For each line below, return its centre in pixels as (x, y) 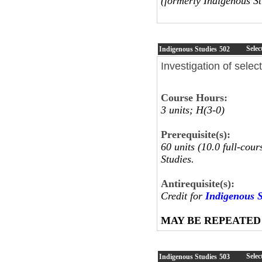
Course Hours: (194, 97)
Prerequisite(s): (196, 134)
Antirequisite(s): (198, 183)
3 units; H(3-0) (193, 110)
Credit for (183, 196)
